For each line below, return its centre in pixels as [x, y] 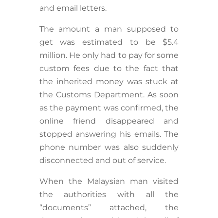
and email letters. [73, 8]
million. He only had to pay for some [109, 55]
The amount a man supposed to [109, 29]
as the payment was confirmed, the [109, 108]
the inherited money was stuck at [109, 82]
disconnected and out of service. [103, 161]
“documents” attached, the [109, 208]
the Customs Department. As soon [109, 95]
